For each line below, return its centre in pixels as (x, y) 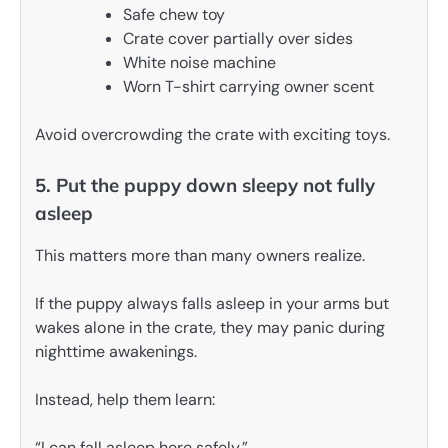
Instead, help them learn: (125, 399)
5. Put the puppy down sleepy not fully (205, 185)
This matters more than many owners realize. (200, 255)
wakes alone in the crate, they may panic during (210, 327)
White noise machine (199, 63)
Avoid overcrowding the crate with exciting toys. (212, 135)
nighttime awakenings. (116, 351)
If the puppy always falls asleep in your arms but (212, 303)
